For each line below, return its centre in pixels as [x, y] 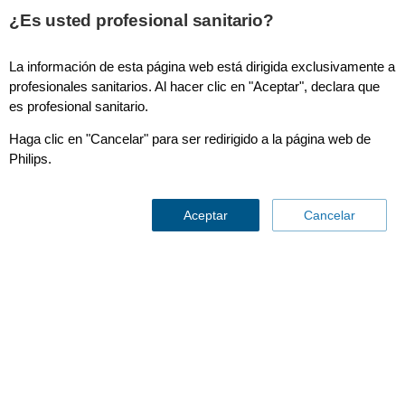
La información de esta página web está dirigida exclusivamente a [202, 66]
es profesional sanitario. [79, 106]
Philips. [30, 159]
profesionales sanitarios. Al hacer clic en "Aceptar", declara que [194, 86]
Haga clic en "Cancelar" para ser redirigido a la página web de [190, 139]
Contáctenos [61, 270]
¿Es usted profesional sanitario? [141, 20]
